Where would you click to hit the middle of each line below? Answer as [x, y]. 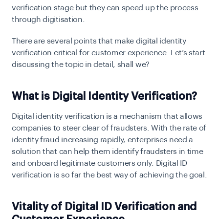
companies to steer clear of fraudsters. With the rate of [109, 128]
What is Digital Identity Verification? [104, 96]
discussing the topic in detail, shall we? [81, 65]
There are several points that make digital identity [99, 41]
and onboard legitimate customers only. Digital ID [99, 163]
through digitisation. [49, 20]
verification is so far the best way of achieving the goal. [109, 175]
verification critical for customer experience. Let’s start [109, 53]
